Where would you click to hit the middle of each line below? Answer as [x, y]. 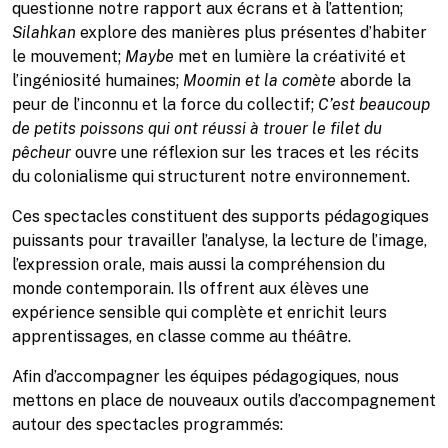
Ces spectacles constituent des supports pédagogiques [220, 216]
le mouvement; [68, 56]
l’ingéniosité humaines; [97, 80]
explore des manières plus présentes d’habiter [251, 32]
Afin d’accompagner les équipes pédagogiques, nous [205, 376]
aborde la [373, 80]
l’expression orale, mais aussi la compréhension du [198, 264]
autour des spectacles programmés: [147, 424]
